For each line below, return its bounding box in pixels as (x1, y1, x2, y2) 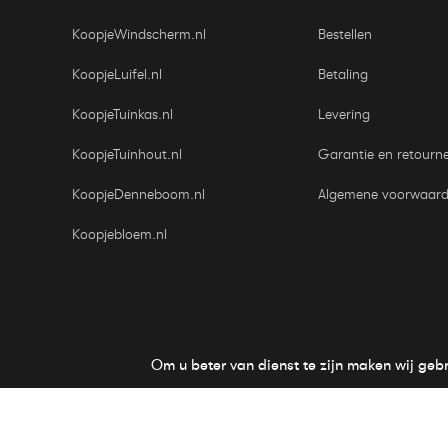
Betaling (318, 66, 368, 83)
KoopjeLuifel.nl (72, 66, 162, 83)
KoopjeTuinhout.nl (72, 146, 182, 163)
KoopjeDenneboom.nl (72, 186, 205, 203)
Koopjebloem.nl (72, 226, 167, 243)
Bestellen (318, 26, 372, 43)
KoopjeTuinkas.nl (72, 106, 173, 123)
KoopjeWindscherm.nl (72, 26, 206, 43)
